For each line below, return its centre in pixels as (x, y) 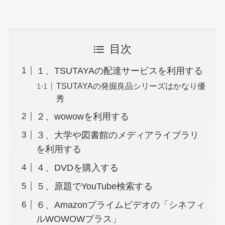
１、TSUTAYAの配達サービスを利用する (119, 71)
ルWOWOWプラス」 (78, 219)
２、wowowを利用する (82, 116)
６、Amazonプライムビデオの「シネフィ (120, 205)
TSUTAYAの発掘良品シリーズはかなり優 (131, 86)
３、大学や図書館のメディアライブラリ (117, 135)
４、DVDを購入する (77, 167)
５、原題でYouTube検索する (94, 186)
